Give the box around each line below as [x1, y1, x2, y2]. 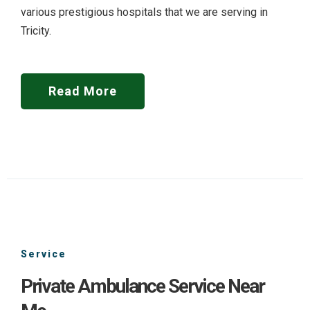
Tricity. [21, 24, 51, 38]
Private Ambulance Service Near [21, 275, 264, 298]
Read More [48, 84, 117, 99]
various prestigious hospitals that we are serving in [21, 6, 268, 19]
